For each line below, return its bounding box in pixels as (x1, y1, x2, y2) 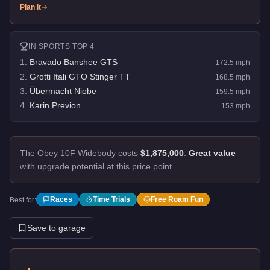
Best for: (10, 195, 36, 204)
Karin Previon (30, 100, 81, 110)
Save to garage (27, 222, 86, 233)
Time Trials (93, 195, 130, 204)
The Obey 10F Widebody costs (20, 148, 140, 158)
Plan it (20, 2, 41, 11)
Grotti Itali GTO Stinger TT (30, 71, 130, 81)
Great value (189, 148, 236, 158)
